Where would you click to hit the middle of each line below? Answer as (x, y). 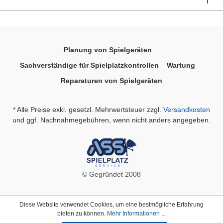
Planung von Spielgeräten (108, 50)
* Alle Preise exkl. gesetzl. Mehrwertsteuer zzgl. (88, 110)
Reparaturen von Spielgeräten (111, 81)
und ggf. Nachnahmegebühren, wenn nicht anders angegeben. (111, 120)
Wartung (181, 65)
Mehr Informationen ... (136, 214)
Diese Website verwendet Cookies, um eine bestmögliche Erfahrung (111, 205)
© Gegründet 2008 (111, 174)
